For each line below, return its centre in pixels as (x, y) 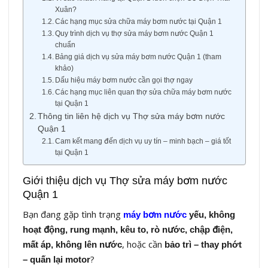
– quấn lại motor (56, 260)
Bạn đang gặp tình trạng (73, 214)
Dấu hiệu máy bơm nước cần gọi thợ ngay (124, 80)
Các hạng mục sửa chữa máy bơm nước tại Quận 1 (139, 22)
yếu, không (211, 215)
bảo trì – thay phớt (203, 245)
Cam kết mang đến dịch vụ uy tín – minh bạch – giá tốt (143, 141)
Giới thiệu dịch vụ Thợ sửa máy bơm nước (125, 181)
